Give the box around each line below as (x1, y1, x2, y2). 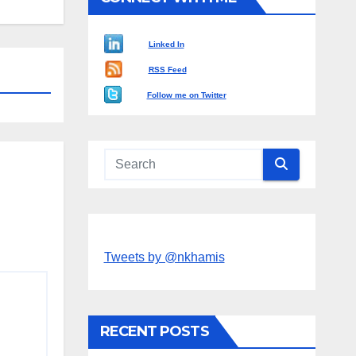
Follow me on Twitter (146, 90, 226, 99)
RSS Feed (148, 64, 187, 74)
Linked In (148, 39, 184, 48)
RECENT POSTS (99, 322, 209, 340)
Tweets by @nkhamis (103, 250, 225, 264)
